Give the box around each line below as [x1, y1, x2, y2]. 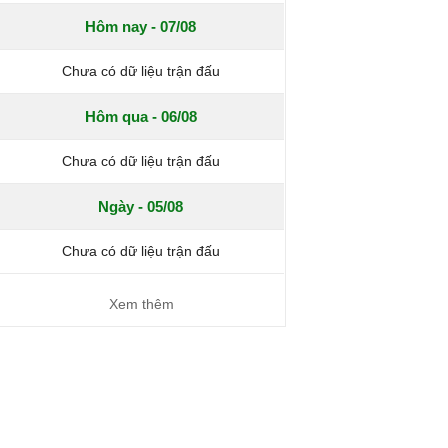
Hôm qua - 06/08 [84, 108, 197, 125]
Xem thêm [108, 296, 174, 312]
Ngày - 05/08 [98, 198, 184, 215]
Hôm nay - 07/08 [85, 18, 197, 35]
